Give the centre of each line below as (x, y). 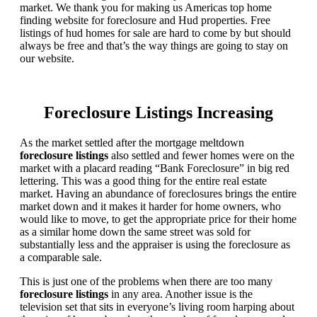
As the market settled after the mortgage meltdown (132, 142)
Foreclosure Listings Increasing (158, 112)
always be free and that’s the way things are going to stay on (154, 45)
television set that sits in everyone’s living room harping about (157, 306)
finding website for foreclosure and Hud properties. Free (145, 20)
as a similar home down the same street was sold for (135, 231)
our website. (47, 58)
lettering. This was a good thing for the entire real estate (143, 180)
